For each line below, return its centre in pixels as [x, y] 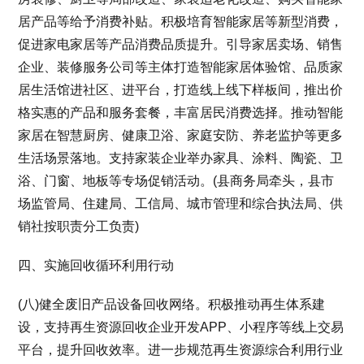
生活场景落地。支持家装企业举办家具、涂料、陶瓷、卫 [181, 158]
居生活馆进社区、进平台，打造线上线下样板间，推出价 [181, 89]
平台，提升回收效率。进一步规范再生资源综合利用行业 [181, 349]
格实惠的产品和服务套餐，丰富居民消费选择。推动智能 [181, 112]
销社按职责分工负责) [79, 226]
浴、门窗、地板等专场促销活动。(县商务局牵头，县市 [176, 180]
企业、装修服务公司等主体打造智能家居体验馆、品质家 [181, 67]
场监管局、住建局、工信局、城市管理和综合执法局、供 [181, 203]
